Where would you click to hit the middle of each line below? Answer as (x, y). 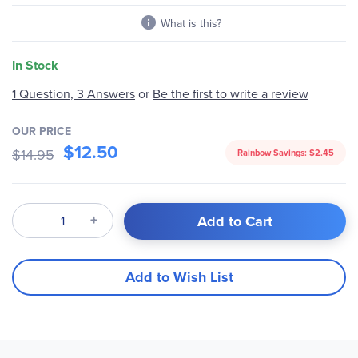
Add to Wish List (179, 277)
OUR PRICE (42, 131)
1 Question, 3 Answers (74, 93)
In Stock (35, 65)
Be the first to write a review (231, 93)
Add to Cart (235, 221)
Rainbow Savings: (273, 153)
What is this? (191, 23)
